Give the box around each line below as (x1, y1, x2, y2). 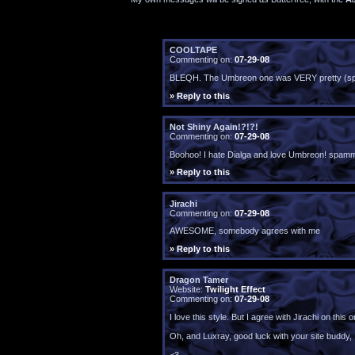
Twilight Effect (204, 284, 265, 295)
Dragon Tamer (169, 275, 228, 285)
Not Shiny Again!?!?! (169, 122, 258, 132)
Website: (169, 284, 205, 295)
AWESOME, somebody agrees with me (169, 226, 320, 236)
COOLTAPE (169, 45, 217, 55)
